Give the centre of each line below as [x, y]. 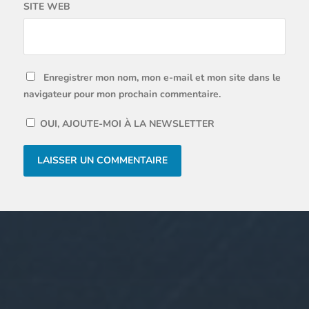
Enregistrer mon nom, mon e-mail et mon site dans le [162, 78]
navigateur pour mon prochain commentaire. [122, 94]
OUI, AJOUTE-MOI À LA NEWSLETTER [126, 124]
